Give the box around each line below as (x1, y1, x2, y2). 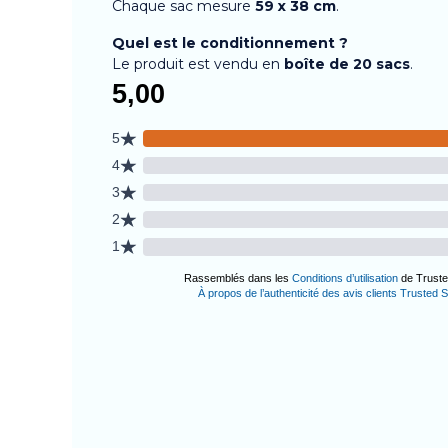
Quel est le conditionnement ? (112, 33, 348, 52)
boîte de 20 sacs (284, 54, 410, 73)
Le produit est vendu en (112, 54, 284, 73)
